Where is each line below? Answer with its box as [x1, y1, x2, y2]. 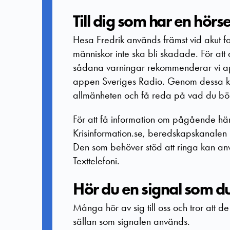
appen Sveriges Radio [73, 74, 162, 88]
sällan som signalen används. [73, 215, 190, 228]
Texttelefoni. [73, 154, 120, 168]
